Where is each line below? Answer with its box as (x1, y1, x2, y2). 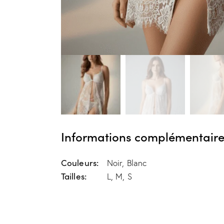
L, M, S (107, 170, 132, 181)
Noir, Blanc (107, 157, 147, 168)
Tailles (61, 170, 84, 182)
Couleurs (61, 156, 96, 168)
